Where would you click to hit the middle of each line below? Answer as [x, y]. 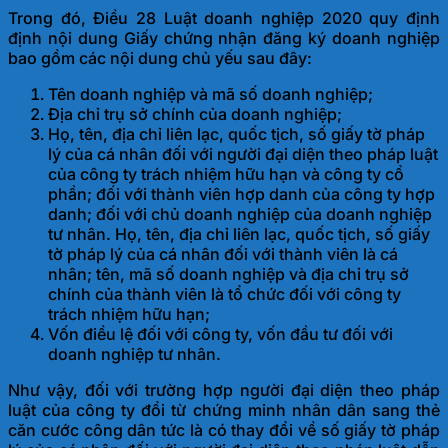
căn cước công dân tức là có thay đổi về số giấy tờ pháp [224, 430]
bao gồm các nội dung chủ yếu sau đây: [160, 58]
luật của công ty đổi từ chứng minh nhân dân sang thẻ [224, 410]
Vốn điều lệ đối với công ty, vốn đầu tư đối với [220, 334]
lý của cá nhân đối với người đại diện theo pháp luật [243, 154]
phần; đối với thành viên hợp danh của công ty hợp [241, 194]
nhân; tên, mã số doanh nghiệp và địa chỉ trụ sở [228, 274]
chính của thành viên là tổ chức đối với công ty [224, 294]
